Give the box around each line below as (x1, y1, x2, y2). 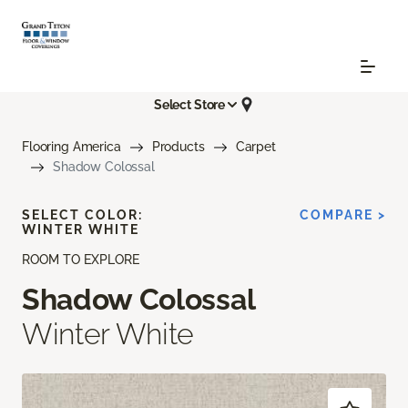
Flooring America (22, 139, 121, 155)
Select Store (153, 97, 226, 112)
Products (151, 139, 205, 155)
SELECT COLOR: (22, 208, 143, 223)
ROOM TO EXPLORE (22, 252, 139, 268)
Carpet (235, 139, 276, 155)
